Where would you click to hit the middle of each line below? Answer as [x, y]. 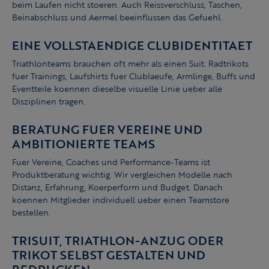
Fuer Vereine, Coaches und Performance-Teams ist [111, 162]
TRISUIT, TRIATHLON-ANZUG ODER [118, 240]
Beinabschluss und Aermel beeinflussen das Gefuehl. [117, 17]
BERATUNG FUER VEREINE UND [107, 129]
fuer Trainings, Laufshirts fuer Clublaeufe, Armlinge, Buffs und [134, 76]
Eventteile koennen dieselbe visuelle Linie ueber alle [117, 89]
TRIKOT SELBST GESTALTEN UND [109, 255]
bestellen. [31, 213]
